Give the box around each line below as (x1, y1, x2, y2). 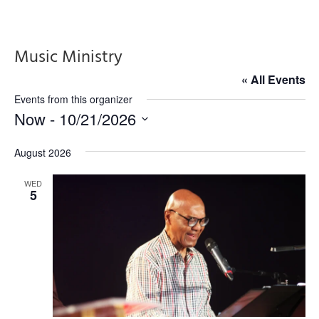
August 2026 (14, 145, 71, 159)
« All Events (241, 71, 305, 88)
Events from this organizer (14, 92, 132, 106)
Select (13, 130, 48, 149)
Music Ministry (14, 44, 122, 71)
